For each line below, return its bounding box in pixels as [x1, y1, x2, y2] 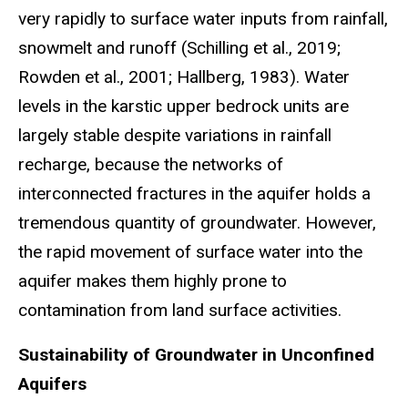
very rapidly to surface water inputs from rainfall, [18, 8, 388, 30]
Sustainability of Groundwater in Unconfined [18, 344, 374, 366]
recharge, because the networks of [18, 154, 283, 176]
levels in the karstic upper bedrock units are [18, 96, 349, 117]
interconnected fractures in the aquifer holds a [18, 183, 371, 205]
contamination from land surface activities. [18, 300, 342, 321]
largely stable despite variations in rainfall [18, 125, 331, 147]
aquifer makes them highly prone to [18, 270, 287, 292]
